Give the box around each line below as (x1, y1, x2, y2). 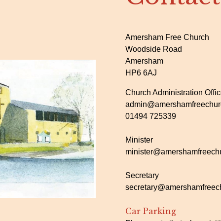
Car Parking (125, 206, 176, 216)
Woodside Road (125, 45, 182, 53)
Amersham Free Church (125, 33, 209, 41)
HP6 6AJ (125, 69, 157, 77)
